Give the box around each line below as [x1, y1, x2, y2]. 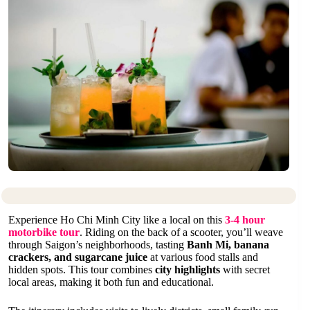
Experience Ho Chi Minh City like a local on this [8, 214, 225, 226]
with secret [220, 264, 270, 276]
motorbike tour [8, 226, 80, 239]
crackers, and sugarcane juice [8, 251, 147, 264]
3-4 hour [225, 214, 265, 226]
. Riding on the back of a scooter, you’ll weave [80, 226, 283, 239]
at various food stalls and [147, 251, 258, 264]
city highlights [155, 264, 220, 276]
